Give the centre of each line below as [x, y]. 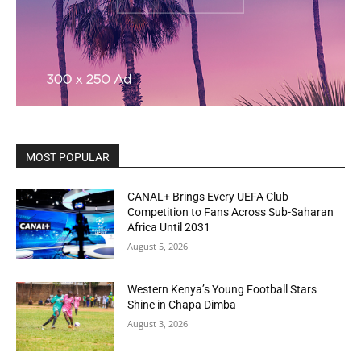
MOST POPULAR [68, 157]
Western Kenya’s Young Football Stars [222, 290]
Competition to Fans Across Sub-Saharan [231, 212]
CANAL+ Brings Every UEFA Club [208, 196]
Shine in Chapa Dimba [182, 305]
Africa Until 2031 [169, 227]
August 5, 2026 [158, 246]
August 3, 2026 [158, 324]
